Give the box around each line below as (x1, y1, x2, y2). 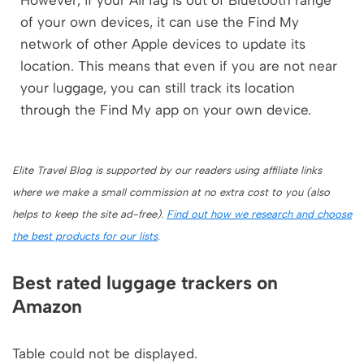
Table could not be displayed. (12, 345, 197, 362)
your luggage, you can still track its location (20, 80, 295, 97)
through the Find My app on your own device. (20, 102, 311, 119)
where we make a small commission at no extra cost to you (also (12, 186, 330, 199)
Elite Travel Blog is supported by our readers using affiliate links (12, 164, 322, 177)
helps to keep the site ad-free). (12, 208, 167, 221)
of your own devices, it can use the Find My (20, 14, 299, 31)
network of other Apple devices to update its (20, 36, 305, 53)
